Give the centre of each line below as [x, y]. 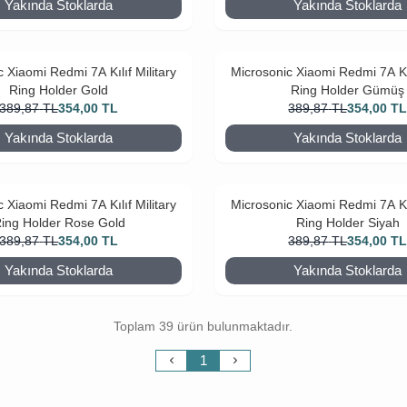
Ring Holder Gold [59, 90]
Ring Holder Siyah [347, 223]
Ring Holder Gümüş [348, 90]
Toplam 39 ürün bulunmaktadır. [203, 326]
